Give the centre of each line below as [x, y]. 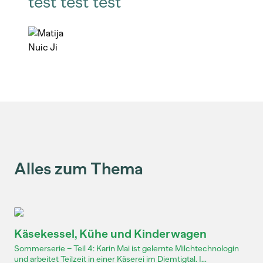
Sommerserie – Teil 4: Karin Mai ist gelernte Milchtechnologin [127, 249]
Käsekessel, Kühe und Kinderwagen [110, 234]
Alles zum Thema [79, 168]
